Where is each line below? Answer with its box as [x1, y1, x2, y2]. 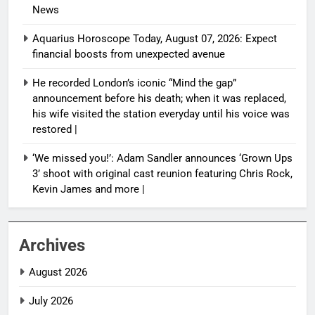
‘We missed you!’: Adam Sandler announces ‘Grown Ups [32, 151, 292, 165]
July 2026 [29, 294, 73, 307]
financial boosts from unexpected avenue [32, 47, 225, 60]
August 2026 [29, 265, 87, 278]
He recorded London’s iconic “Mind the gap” [32, 76, 236, 89]
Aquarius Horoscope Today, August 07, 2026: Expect [32, 32, 277, 45]
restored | [32, 122, 77, 136]
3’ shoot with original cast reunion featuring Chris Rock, [32, 167, 292, 180]
